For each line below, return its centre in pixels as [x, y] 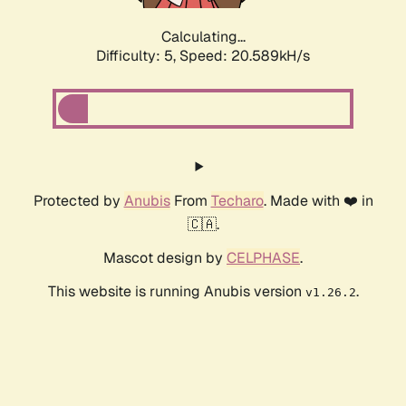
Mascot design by [165, 258]
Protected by [78, 201]
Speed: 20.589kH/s [245, 56]
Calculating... [203, 37]
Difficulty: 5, [138, 56]
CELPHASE [263, 258]
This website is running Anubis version [176, 292]
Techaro [237, 201]
